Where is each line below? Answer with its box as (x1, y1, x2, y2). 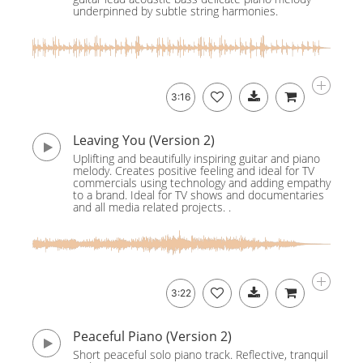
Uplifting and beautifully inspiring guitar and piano (73, 151, 320, 166)
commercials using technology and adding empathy (73, 175, 331, 190)
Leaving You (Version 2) (73, 131, 215, 149)
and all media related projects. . (73, 199, 231, 215)
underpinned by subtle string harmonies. (73, 3, 278, 19)
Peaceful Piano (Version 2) (73, 327, 232, 345)
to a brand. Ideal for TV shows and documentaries (73, 187, 324, 203)
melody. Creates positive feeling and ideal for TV (73, 163, 314, 178)
